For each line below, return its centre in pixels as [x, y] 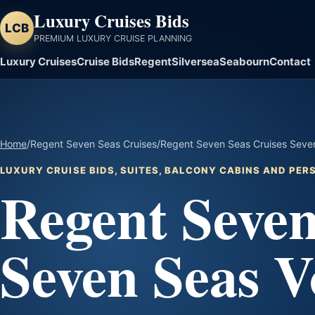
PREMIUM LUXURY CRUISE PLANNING [113, 39]
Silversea [195, 61]
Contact [290, 61]
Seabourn [244, 61]
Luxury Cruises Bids [111, 20]
